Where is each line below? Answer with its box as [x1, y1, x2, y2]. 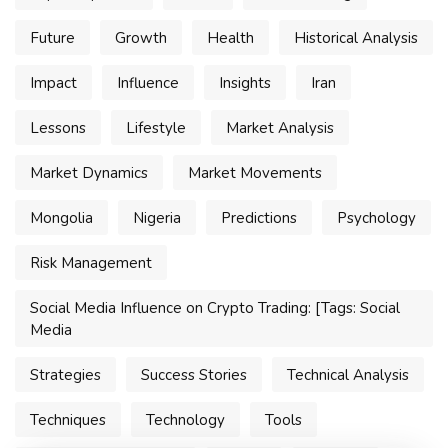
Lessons [30, 118, 86, 139]
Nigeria [133, 208, 181, 229]
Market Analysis [226, 118, 334, 139]
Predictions [221, 208, 297, 229]
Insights [219, 73, 271, 94]
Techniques [30, 410, 106, 431]
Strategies [30, 365, 101, 386]
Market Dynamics [30, 163, 148, 184]
